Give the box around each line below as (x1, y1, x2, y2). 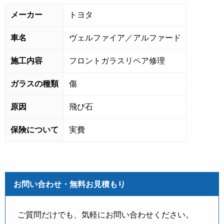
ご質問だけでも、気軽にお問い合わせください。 (17, 209, 193, 220)
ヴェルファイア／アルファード (69, 32, 181, 43)
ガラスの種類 (10, 78, 58, 89)
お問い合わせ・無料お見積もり (13, 179, 125, 189)
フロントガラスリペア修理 (69, 55, 165, 66)
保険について (10, 124, 58, 135)
